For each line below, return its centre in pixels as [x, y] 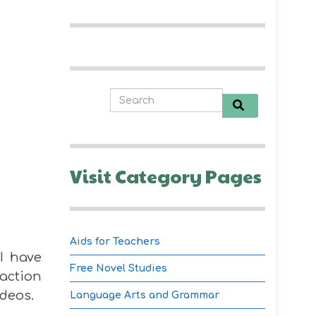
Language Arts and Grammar [144, 295]
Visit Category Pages [165, 176]
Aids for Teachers [115, 242]
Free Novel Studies [118, 268]
